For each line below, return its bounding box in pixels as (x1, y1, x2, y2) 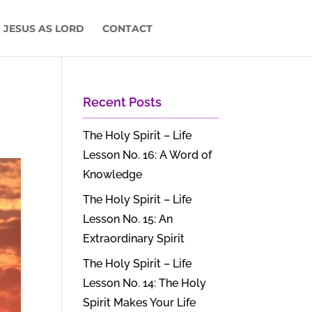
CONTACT (102, 22, 153, 35)
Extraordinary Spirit (83, 232, 185, 245)
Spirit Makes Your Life (83, 296, 196, 309)
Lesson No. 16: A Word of (83, 148, 212, 162)
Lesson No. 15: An (83, 212, 173, 226)
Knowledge (83, 168, 143, 181)
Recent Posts (83, 95, 162, 109)
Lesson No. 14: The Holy (83, 276, 207, 290)
